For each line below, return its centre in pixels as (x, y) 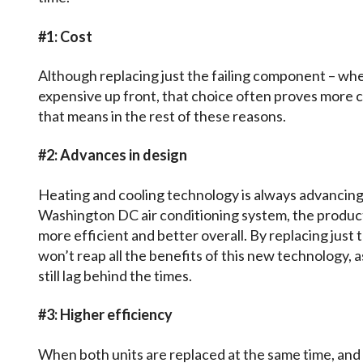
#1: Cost (65, 36)
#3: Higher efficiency (105, 315)
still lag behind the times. (115, 275)
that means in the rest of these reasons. (162, 115)
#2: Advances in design (113, 155)
